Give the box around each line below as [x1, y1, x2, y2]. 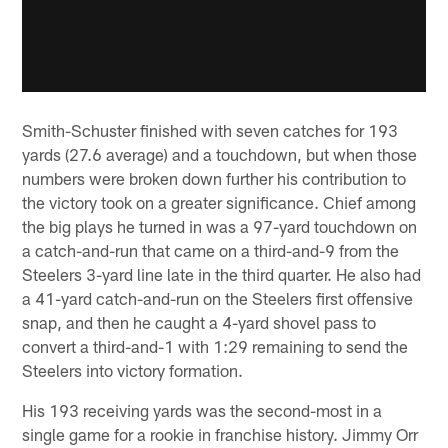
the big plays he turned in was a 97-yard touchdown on [22, 216, 418, 237]
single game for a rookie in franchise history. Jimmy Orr [22, 424, 419, 445]
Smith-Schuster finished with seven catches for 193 [22, 120, 399, 141]
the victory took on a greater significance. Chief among [22, 192, 417, 213]
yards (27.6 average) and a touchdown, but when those [22, 144, 418, 165]
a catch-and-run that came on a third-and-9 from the [22, 240, 400, 261]
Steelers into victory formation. [22, 360, 244, 381]
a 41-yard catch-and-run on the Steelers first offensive [22, 288, 414, 309]
